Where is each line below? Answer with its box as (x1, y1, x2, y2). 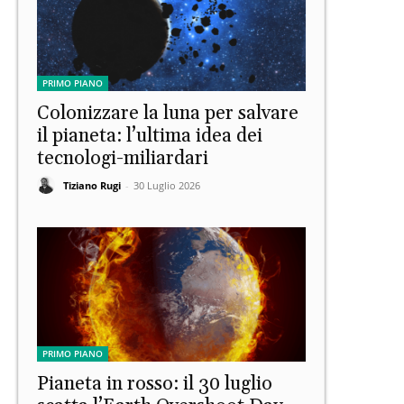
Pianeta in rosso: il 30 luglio (37, 372, 272, 396)
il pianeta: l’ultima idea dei (37, 124, 262, 148)
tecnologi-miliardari (37, 146, 208, 170)
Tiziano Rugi (63, 179, 121, 193)
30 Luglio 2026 (133, 179, 200, 193)
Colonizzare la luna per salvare (37, 101, 298, 125)
